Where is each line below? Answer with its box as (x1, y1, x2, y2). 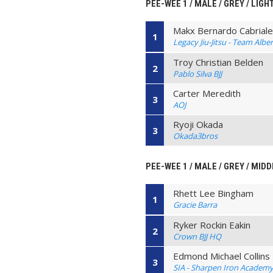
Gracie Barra (173, 199, 218, 211)
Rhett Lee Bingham (173, 187, 254, 200)
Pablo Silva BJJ (173, 68, 222, 79)
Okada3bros (173, 130, 218, 142)
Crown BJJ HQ (173, 230, 222, 242)
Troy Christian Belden (173, 55, 264, 68)
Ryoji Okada (173, 118, 224, 131)
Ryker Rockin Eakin (173, 218, 251, 231)
